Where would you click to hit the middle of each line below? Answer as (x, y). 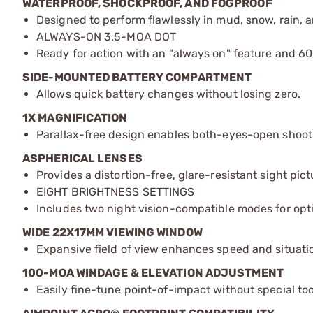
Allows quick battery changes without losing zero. (168, 94)
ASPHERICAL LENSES (82, 158)
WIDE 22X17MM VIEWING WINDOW (112, 232)
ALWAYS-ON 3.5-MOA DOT (107, 37)
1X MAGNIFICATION (75, 118)
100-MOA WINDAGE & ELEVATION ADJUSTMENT (153, 273)
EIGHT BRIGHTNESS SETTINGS (116, 192)
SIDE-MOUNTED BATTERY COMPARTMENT (137, 77)
